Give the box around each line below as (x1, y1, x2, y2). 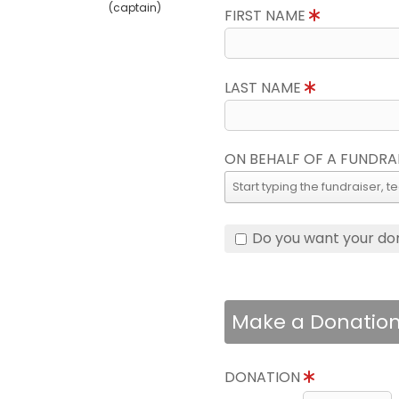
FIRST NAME (224, 5, 309, 26)
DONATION (224, 367, 304, 387)
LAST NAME (224, 77, 305, 98)
